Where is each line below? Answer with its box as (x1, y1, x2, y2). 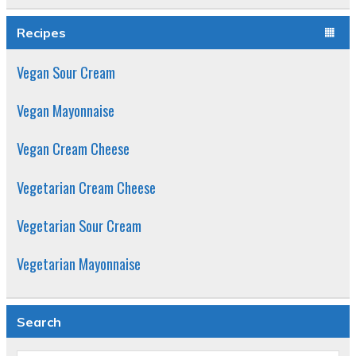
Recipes (16, 25, 66, 41)
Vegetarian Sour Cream (16, 215, 141, 237)
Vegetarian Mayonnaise (16, 253, 141, 275)
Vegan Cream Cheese (16, 137, 130, 160)
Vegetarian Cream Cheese (16, 176, 156, 198)
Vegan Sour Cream (16, 60, 115, 83)
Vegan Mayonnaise (16, 99, 114, 121)
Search (16, 313, 61, 330)
